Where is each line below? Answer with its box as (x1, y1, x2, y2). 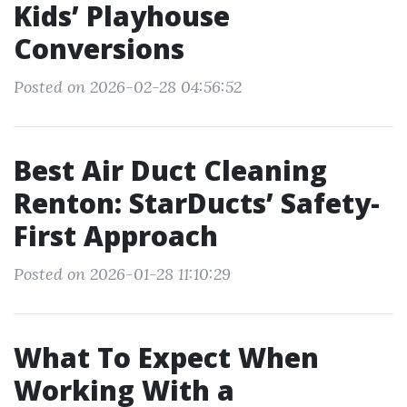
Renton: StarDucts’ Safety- (14, 184, 380, 222)
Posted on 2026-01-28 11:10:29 (14, 263, 231, 284)
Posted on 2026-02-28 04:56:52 (14, 76, 242, 97)
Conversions (14, 30, 184, 67)
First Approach (14, 217, 218, 254)
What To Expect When (14, 339, 319, 376)
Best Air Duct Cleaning (14, 152, 327, 189)
